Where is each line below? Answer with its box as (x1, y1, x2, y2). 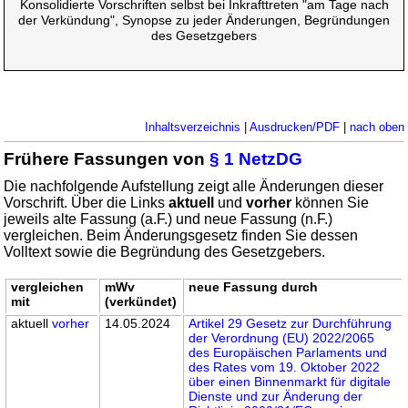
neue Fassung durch (189, 280, 319, 295)
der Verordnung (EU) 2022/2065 (189, 331, 375, 346)
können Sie (291, 195, 370, 211)
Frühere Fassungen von (4, 149, 210, 169)
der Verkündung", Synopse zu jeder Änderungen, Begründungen (18, 13, 390, 28)
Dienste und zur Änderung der (189, 389, 363, 404)
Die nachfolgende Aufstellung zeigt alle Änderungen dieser (4, 178, 384, 195)
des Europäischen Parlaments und (189, 345, 388, 361)
